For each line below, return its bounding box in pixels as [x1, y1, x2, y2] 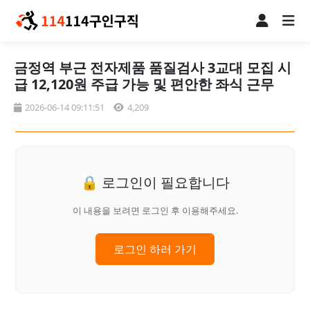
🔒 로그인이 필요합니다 [80, 172, 230, 192]
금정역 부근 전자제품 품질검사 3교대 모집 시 [14, 57, 291, 77]
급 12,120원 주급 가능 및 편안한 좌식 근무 [14, 74, 274, 93]
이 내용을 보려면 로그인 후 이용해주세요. [72, 203, 238, 217]
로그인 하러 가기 [113, 241, 197, 257]
